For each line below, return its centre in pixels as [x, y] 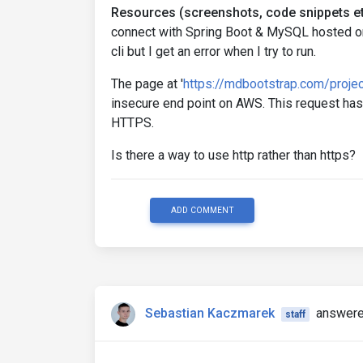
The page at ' [147, 84]
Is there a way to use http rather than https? [233, 155]
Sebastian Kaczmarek [210, 314]
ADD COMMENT [202, 210]
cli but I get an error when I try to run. [214, 51]
